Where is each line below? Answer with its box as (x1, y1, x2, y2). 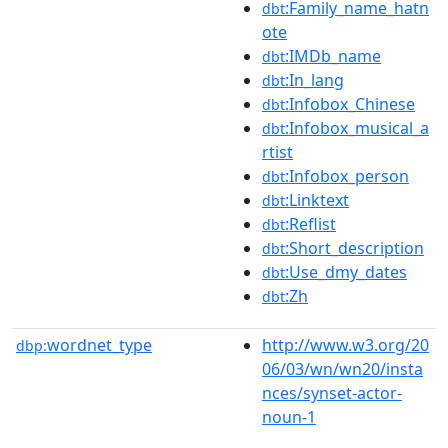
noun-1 (262, 405, 316, 428)
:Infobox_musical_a (285, 116, 429, 139)
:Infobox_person (285, 164, 409, 187)
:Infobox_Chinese (285, 92, 415, 115)
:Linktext (285, 188, 349, 211)
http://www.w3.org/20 (262, 333, 429, 356)
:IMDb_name (285, 44, 381, 67)
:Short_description (285, 236, 424, 259)
